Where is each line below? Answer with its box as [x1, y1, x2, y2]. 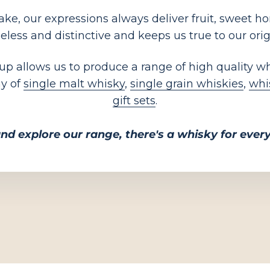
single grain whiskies [130, 77, 243, 91]
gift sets [113, 94, 155, 108]
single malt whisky [23, 77, 125, 91]
